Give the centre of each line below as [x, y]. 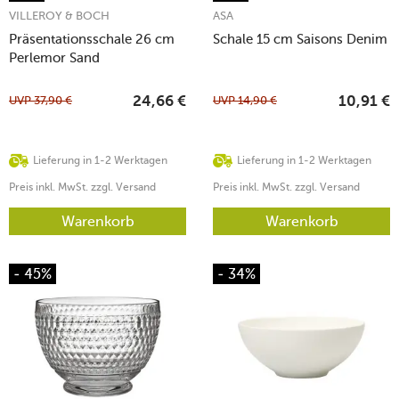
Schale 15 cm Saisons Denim [300, 39]
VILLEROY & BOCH [59, 15]
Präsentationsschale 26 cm [92, 39]
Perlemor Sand [54, 57]
